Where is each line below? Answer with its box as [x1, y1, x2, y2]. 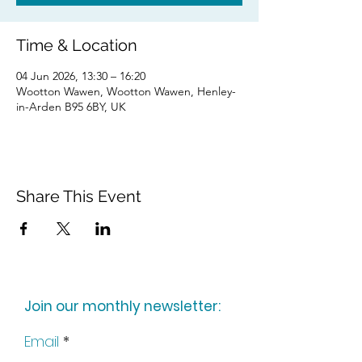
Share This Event [16, 187, 141, 207]
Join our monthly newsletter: [24, 297, 221, 317]
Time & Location [16, 36, 137, 56]
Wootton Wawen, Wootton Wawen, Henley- [16, 84, 236, 99]
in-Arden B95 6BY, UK [16, 99, 126, 115]
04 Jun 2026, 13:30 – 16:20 [16, 69, 145, 84]
